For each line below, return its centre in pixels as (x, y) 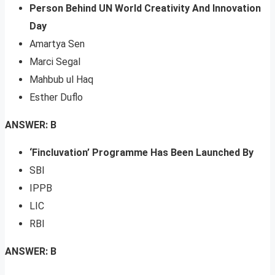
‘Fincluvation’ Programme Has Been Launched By (141, 153)
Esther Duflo (56, 98)
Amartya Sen (57, 44)
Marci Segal (55, 62)
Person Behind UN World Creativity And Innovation (145, 9)
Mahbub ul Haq (61, 80)
